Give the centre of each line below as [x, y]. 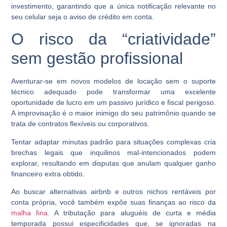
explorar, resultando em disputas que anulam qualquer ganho [113, 163]
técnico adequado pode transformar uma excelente [113, 92]
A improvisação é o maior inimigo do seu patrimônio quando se [113, 113]
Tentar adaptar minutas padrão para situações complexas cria [113, 142]
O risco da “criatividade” [113, 39]
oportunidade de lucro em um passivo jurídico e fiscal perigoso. [113, 103]
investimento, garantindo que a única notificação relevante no [113, 6]
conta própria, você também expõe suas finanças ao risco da [113, 202]
